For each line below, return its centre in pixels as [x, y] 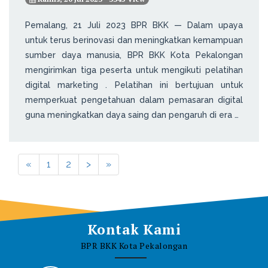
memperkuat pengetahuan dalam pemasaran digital [134, 100]
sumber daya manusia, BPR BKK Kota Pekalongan [134, 55]
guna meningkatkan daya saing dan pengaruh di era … [132, 115]
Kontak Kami [134, 229]
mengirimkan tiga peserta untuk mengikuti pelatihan [134, 70]
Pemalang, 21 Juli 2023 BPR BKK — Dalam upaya [134, 25]
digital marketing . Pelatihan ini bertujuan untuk [134, 85]
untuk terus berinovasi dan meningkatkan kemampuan [134, 40]
